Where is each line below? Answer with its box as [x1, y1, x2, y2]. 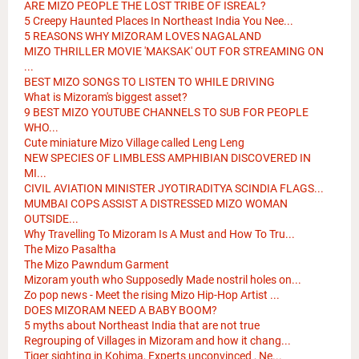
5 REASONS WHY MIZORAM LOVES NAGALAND [24, 30, 261, 43]
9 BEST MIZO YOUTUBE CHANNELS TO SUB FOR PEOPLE [24, 106, 309, 119]
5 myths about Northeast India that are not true [24, 319, 260, 333]
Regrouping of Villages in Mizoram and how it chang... [24, 334, 291, 348]
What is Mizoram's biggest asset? [24, 91, 188, 104]
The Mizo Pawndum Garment [24, 258, 169, 272]
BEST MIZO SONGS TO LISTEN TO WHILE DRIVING [24, 75, 275, 89]
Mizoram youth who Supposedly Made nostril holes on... [24, 273, 301, 287]
